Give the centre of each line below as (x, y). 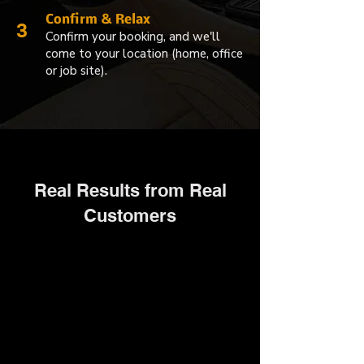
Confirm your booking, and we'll (133, 36)
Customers (130, 215)
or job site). (76, 70)
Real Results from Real (130, 190)
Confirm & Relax (98, 19)
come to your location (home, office (144, 53)
